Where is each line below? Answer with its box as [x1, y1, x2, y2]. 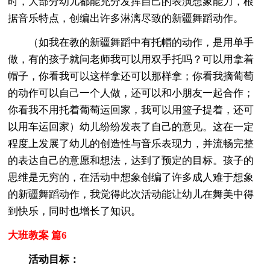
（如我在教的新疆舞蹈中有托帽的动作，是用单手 [8, 36, 254, 48]
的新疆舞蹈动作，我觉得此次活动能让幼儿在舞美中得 [8, 188, 254, 200]
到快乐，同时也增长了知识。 [8, 205, 142, 217]
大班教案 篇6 [8, 229, 67, 241]
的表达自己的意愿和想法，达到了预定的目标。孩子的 [8, 154, 254, 166]
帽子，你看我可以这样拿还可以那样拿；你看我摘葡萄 [8, 70, 254, 82]
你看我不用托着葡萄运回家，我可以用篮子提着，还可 [8, 104, 254, 116]
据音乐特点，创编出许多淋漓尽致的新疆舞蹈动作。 [8, 12, 244, 24]
